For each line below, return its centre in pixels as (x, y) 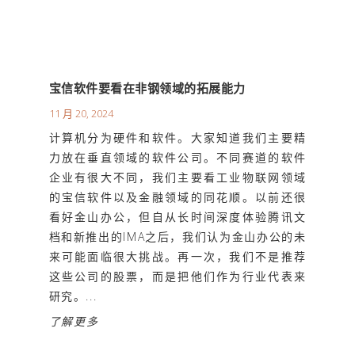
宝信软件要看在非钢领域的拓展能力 (147, 88)
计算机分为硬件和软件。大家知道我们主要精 (177, 138)
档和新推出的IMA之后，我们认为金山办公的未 (177, 237)
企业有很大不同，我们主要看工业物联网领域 (177, 177)
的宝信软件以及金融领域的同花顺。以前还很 (177, 197)
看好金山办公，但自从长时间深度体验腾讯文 (177, 217)
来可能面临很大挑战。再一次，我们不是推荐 (177, 257)
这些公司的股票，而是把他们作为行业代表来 (177, 277)
